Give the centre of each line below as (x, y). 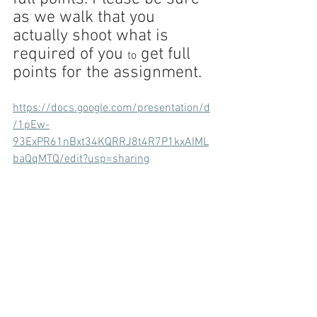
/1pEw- (31, 125)
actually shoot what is (93, 36)
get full (166, 54)
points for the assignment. (107, 73)
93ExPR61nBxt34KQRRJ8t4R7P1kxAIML (111, 142)
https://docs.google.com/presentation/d (111, 108)
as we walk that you (86, 18)
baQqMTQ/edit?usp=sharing (81, 159)
